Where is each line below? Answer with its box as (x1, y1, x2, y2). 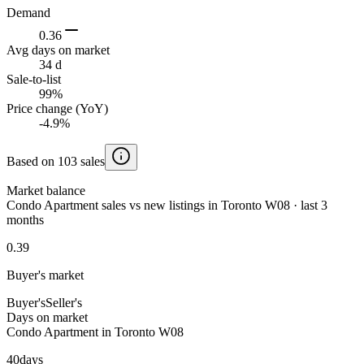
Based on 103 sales (6, 154, 105, 168)
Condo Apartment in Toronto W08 (6, 324, 184, 339)
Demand (6, 5, 50, 19)
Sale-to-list (6, 71, 61, 86)
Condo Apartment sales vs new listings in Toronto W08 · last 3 (6, 197, 327, 212)
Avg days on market (6, 42, 110, 57)
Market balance (6, 183, 85, 197)
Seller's (45, 295, 82, 310)
